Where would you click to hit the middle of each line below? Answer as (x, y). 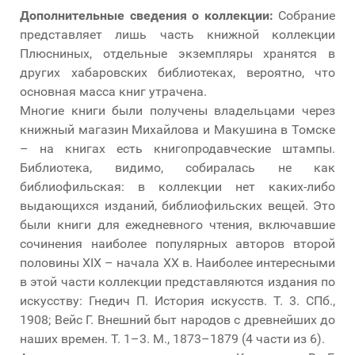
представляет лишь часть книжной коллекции (177, 34)
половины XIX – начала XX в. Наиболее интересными (177, 262)
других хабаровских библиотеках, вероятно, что (177, 72)
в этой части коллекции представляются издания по (177, 281)
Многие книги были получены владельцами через (177, 110)
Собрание (304, 15)
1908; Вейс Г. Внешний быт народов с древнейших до (177, 319)
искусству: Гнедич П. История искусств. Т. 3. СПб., (177, 300)
